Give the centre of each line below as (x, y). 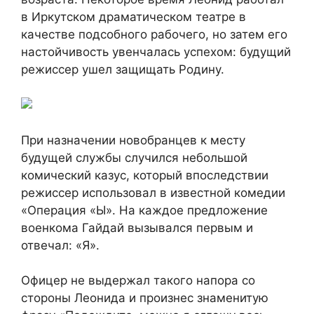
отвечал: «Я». (60, 245)
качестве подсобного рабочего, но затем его (154, 34)
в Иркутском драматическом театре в (134, 16)
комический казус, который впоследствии (145, 175)
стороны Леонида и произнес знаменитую (145, 298)
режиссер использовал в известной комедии (153, 192)
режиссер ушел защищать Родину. (123, 69)
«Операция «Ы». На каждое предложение (144, 210)
